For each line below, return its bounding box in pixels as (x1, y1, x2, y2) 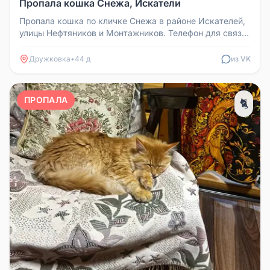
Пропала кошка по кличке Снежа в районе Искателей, (19, 16, 245, 26)
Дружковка (29, 54, 71, 63)
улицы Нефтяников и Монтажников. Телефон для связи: (19, 28, 249, 38)
